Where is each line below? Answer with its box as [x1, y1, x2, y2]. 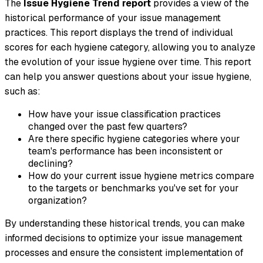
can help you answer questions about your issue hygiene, [5, 70, 251, 83]
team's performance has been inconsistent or [28, 144, 223, 157]
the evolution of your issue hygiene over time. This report [5, 55, 251, 68]
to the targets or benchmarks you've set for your [28, 181, 239, 194]
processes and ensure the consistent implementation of [5, 246, 244, 259]
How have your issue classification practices [28, 107, 221, 120]
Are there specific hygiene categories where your [28, 132, 240, 145]
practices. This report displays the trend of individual [5, 26, 233, 39]
